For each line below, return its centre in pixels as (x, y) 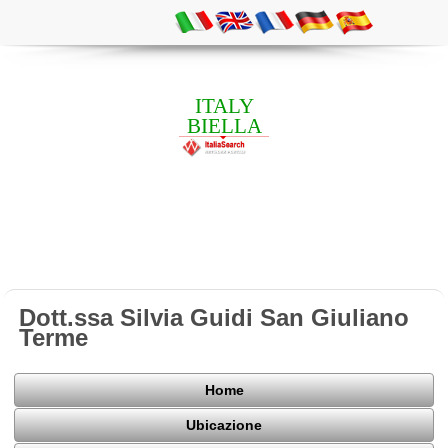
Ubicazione (224, 425)
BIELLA (224, 125)
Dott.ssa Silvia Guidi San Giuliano (214, 317)
